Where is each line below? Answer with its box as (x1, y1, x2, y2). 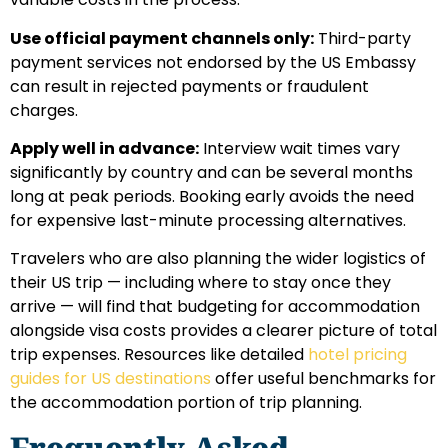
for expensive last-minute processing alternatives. (10, 209, 406, 233)
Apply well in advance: (10, 137, 199, 161)
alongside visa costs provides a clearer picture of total (10, 319, 437, 343)
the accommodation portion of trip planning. (10, 391, 362, 415)
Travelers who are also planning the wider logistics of (10, 247, 426, 271)
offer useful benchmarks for (211, 367, 436, 391)
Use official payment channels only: (10, 26, 314, 50)
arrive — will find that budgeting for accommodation (10, 295, 420, 319)
